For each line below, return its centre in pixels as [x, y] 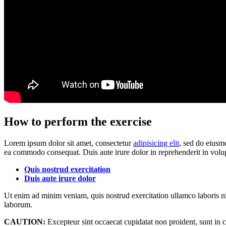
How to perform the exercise [78, 122]
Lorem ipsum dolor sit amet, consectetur [69, 143]
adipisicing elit [156, 143]
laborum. [18, 205]
